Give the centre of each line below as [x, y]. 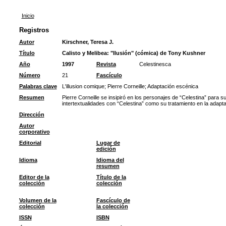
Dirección [32, 115]
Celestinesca [155, 64]
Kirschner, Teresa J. [88, 42]
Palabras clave [38, 86]
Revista [106, 64]
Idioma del [110, 160]
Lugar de [108, 143]
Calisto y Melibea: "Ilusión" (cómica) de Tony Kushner [133, 53]
